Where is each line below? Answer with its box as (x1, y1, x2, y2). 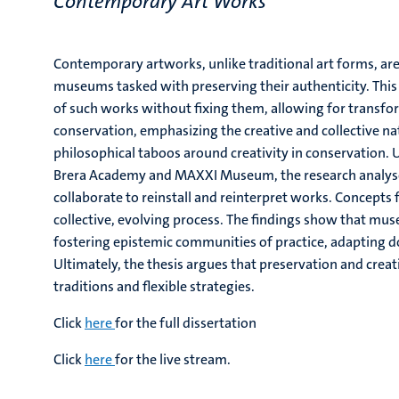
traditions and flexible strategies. (53, 277, 257, 296)
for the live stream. (115, 350, 231, 369)
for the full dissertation (115, 313, 256, 332)
